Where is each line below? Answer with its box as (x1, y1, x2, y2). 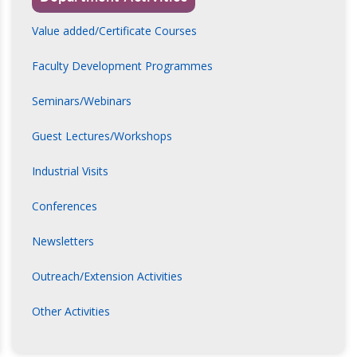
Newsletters (32, 233, 94, 249)
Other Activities (32, 304, 110, 320)
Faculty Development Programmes (32, 58, 213, 74)
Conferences (32, 198, 97, 214)
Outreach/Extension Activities (32, 269, 182, 284)
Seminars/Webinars (32, 93, 131, 109)
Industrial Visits (32, 163, 108, 179)
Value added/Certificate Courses (32, 23, 197, 39)
